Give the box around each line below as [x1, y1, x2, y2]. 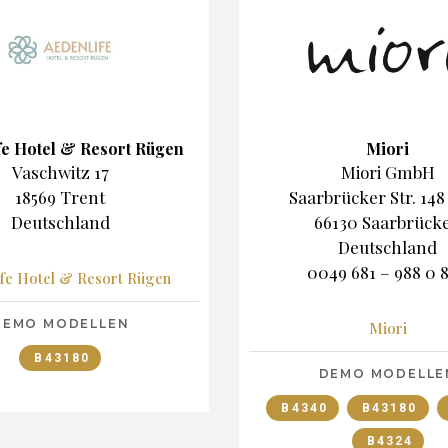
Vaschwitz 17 [11, 160, 109, 183]
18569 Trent [15, 185, 106, 208]
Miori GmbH [340, 160, 435, 183]
